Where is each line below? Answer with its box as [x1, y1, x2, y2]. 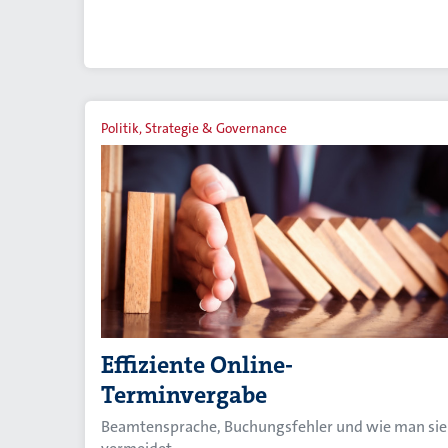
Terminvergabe [101, 378, 267, 411]
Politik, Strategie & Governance [101, 120, 287, 137]
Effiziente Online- [101, 348, 293, 381]
